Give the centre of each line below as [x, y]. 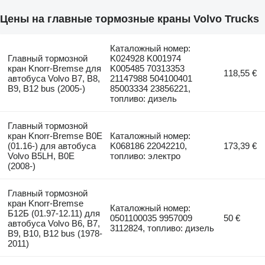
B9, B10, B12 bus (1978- [55, 234]
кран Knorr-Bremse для [54, 69]
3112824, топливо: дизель [162, 228]
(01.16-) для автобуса [51, 146]
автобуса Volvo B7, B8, [54, 79]
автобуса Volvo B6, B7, [54, 224]
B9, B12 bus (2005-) [46, 89]
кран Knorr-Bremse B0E [55, 136]
